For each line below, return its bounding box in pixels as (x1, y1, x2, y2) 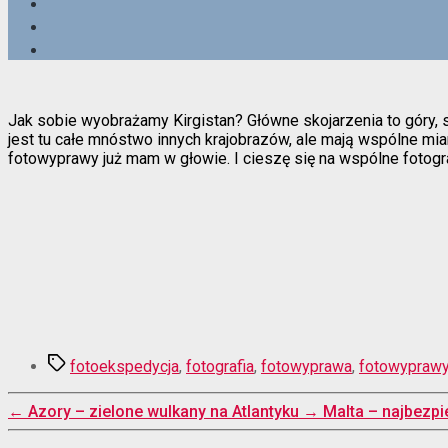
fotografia (186, 356, 254, 376)
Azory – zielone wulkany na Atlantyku (28, 401, 299, 421)
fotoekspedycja (70, 356, 179, 376)
